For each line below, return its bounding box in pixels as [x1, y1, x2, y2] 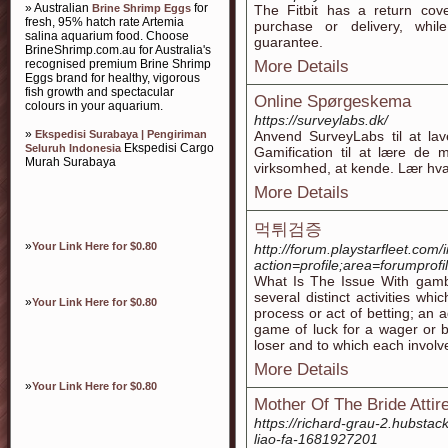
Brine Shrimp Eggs [92, 2, 191, 14]
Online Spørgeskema [254, 92, 411, 111]
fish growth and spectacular [25, 85, 174, 99]
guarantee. [254, 34, 323, 50]
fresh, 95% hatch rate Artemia [25, 15, 184, 29]
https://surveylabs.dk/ [254, 112, 388, 128]
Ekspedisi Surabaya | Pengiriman [35, 128, 207, 140]
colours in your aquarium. [25, 99, 163, 113]
